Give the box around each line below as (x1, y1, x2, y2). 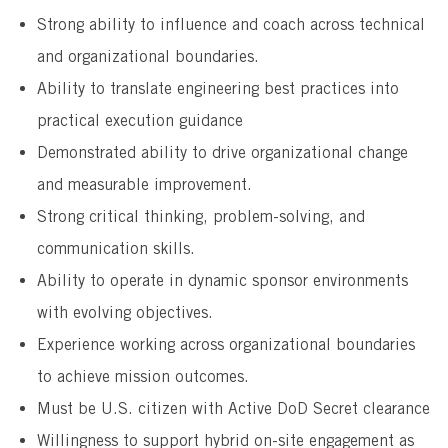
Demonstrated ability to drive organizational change (36, 143, 408, 163)
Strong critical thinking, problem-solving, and (36, 207, 365, 227)
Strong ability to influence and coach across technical (36, 15, 425, 35)
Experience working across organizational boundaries (36, 335, 415, 355)
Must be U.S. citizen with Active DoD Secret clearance (36, 399, 430, 419)
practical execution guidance (36, 111, 243, 131)
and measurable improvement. (36, 175, 252, 195)
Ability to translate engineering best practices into (36, 79, 399, 99)
